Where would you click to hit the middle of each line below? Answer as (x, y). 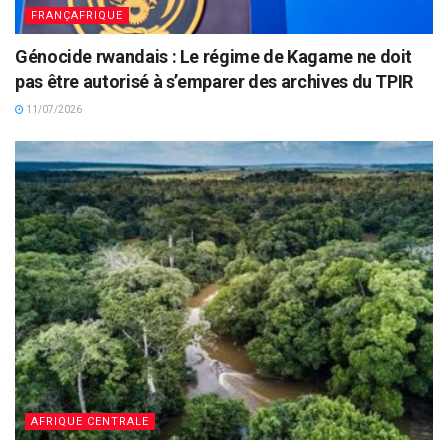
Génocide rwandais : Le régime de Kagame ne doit (214, 57)
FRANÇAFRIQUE (77, 16)
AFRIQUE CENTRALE (90, 421)
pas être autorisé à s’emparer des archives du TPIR (214, 82)
